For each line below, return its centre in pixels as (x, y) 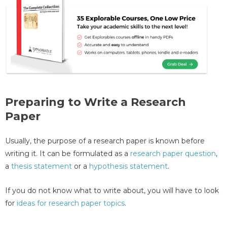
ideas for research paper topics (71, 203)
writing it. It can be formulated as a (68, 154)
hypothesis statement (128, 166)
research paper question (173, 154)
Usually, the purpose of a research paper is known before (105, 141)
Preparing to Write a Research (96, 102)
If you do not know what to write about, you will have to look (112, 190)
